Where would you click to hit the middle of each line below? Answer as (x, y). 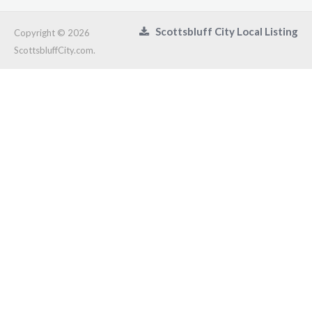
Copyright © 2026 (52, 33)
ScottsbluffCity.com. (55, 50)
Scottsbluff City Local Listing (224, 32)
